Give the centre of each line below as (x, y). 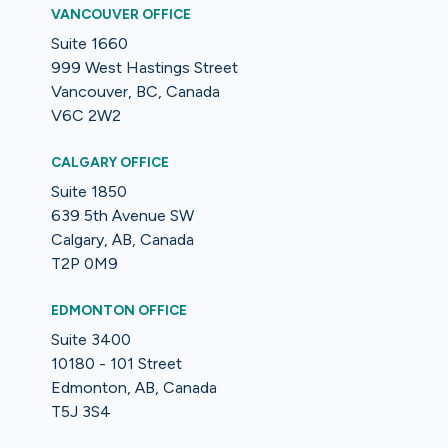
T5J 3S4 (81, 411)
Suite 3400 (91, 339)
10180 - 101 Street (117, 363)
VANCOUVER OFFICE (121, 13)
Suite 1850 (89, 191)
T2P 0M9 (85, 263)
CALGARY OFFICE (110, 161)
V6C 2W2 (86, 115)
